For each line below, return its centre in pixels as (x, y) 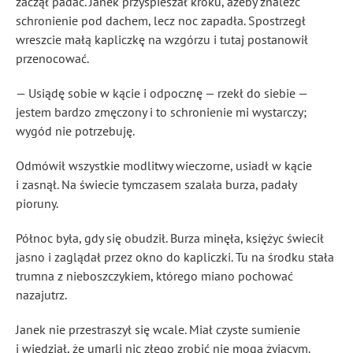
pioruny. (37, 203)
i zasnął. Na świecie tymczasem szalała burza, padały (156, 184)
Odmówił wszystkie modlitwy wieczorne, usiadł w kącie (164, 165)
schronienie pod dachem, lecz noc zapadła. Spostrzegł (161, 20)
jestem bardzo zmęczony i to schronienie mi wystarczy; (161, 112)
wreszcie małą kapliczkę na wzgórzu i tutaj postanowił (162, 39)
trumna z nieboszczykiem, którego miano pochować (154, 276)
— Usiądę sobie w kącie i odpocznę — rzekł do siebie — (162, 93)
